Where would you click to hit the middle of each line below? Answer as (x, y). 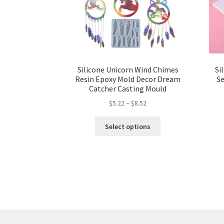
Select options (128, 126)
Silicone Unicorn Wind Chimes (128, 69)
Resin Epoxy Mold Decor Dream (128, 79)
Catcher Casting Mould (128, 88)
